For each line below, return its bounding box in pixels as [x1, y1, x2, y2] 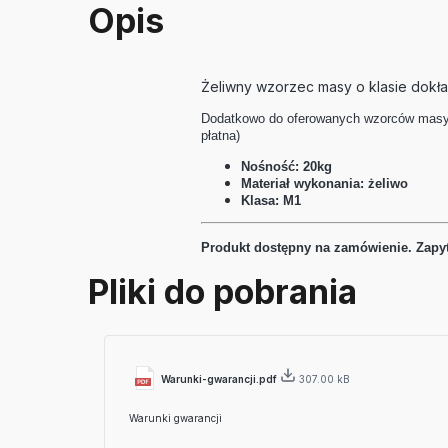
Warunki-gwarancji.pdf [161, 372, 280, 385]
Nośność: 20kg [241, 158, 333, 174]
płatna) [201, 127, 241, 143]
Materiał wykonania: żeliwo [241, 175, 409, 191]
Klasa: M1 [241, 192, 302, 208]
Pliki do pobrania [88, 270, 357, 312]
